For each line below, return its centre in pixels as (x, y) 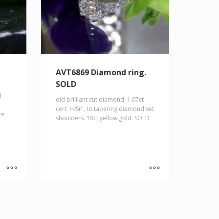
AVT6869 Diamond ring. (101, 73)
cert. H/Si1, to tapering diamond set (105, 109)
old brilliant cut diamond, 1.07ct (99, 100)
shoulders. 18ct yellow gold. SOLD (102, 118)
